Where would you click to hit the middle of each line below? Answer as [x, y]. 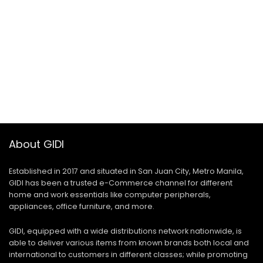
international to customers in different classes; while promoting [128, 254]
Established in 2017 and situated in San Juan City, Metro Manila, [126, 171]
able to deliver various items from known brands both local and [129, 243]
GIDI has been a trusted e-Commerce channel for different [121, 183]
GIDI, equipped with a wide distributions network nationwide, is [125, 231]
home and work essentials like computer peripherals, [110, 195]
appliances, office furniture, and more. [82, 206]
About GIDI [36, 144]
